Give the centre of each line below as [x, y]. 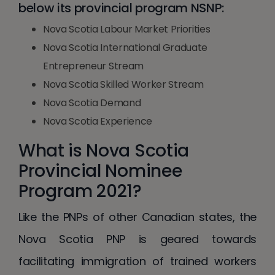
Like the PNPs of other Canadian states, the [137, 217]
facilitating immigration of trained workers [137, 261]
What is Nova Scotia [104, 150]
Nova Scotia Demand [92, 103]
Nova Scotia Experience [98, 121]
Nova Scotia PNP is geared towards [137, 239]
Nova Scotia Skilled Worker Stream [123, 84]
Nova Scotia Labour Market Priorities [127, 29]
